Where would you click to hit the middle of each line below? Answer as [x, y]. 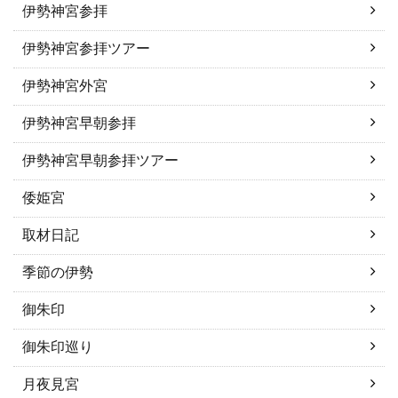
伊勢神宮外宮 [65, 86]
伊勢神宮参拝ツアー [86, 48]
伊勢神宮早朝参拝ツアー [100, 160]
